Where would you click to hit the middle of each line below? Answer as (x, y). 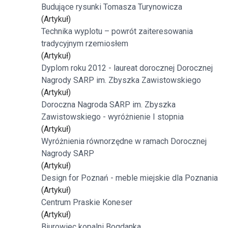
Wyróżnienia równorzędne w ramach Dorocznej (124, 141)
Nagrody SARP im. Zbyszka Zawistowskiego (121, 80)
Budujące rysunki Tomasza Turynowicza (112, 7)
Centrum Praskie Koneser (87, 202)
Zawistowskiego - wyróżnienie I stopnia (112, 117)
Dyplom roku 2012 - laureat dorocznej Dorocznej (127, 68)
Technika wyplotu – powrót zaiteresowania (117, 31)
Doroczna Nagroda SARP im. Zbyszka (108, 105)
